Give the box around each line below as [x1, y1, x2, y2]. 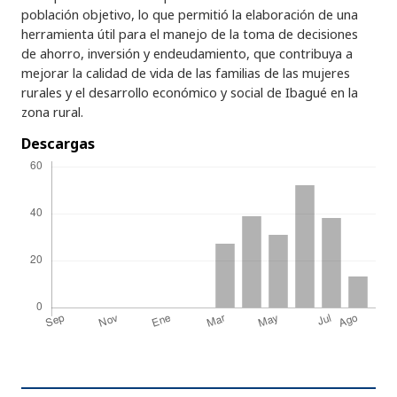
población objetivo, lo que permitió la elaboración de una [21, 5, 358, 23]
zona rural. [21, 103, 83, 121]
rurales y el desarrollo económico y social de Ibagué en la [21, 83, 358, 101]
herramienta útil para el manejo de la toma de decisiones [21, 25, 358, 43]
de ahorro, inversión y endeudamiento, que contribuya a [21, 44, 353, 62]
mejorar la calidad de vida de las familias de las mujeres [21, 64, 350, 82]
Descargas [21, 134, 95, 153]
